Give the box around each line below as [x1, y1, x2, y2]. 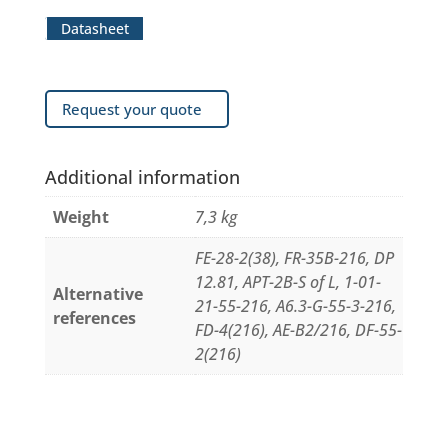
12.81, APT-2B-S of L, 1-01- [194, 271, 381, 293]
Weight [52, 206, 109, 228]
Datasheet [60, 19, 129, 38]
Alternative [52, 283, 143, 305]
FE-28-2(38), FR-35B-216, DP [194, 247, 394, 269]
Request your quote [61, 98, 202, 119]
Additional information [44, 165, 240, 189]
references [52, 307, 136, 329]
